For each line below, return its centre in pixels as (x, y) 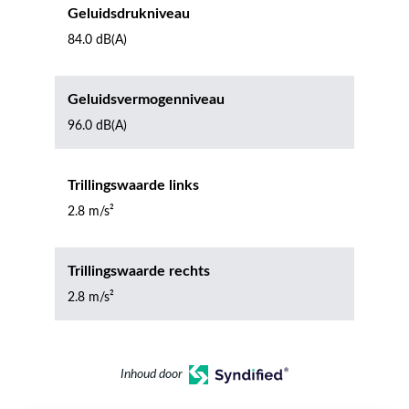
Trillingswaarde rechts (139, 271)
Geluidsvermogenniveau (146, 100)
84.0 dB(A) (97, 40)
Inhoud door (151, 374)
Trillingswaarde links (133, 185)
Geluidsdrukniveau (129, 14)
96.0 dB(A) (97, 126)
